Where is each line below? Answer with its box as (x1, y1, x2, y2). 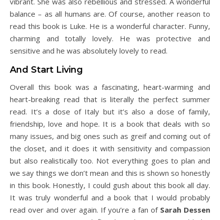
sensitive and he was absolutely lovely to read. (10, 46, 167, 55)
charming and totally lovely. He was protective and (10, 33, 210, 43)
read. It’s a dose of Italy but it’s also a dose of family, (10, 107, 210, 116)
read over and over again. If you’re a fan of (10, 205, 160, 215)
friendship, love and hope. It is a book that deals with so (10, 119, 210, 129)
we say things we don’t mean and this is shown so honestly (10, 168, 210, 178)
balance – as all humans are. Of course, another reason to (10, 9, 210, 19)
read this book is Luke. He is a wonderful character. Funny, (10, 21, 210, 31)
